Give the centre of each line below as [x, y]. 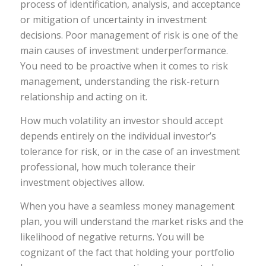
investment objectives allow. [82, 182]
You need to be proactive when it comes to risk [124, 66]
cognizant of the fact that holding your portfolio [127, 252]
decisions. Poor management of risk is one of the [129, 35]
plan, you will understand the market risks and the [132, 221]
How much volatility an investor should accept [121, 120]
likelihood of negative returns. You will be [112, 237]
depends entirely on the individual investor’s [118, 136]
